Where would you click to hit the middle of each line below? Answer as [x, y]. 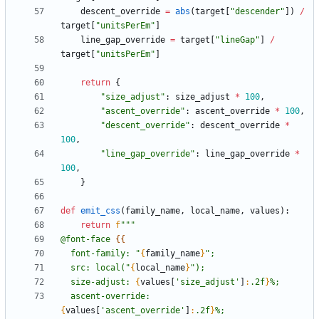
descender [257, 12]
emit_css [100, 211]
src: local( [98, 268]
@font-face [88, 240]
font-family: [103, 254]
